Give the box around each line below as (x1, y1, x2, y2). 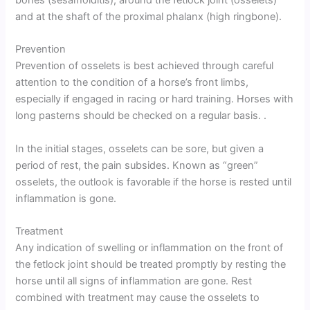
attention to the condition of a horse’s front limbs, (15, 76, 249, 89)
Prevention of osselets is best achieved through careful (15, 60, 274, 73)
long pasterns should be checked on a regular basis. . (15, 109, 267, 122)
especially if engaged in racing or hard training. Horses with (15, 93, 294, 106)
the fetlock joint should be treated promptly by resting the (15, 258, 286, 271)
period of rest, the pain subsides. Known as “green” (15, 158, 259, 172)
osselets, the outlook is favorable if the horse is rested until (15, 175, 292, 188)
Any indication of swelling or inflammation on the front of (15, 241, 284, 255)
